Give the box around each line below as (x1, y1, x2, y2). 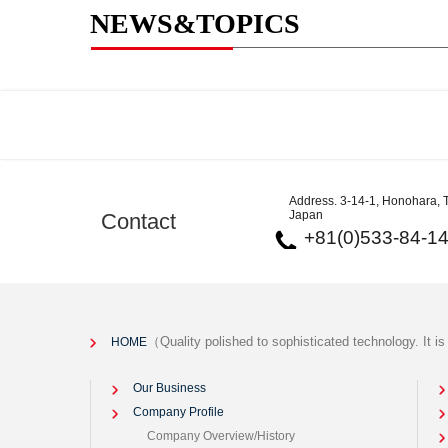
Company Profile (133, 405, 224, 419)
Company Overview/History (147, 429, 295, 443)
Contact (101, 208, 176, 234)
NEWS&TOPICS (90, 8, 300, 39)
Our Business (133, 381, 206, 395)
